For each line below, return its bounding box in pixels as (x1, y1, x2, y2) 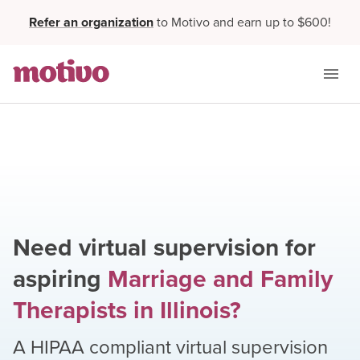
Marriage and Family (108, 261, 333, 297)
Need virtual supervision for (13, 230, 316, 265)
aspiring (13, 261, 101, 297)
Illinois (160, 292, 230, 328)
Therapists (13, 292, 127, 328)
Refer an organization (29, 13, 153, 31)
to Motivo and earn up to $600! (157, 13, 331, 31)
